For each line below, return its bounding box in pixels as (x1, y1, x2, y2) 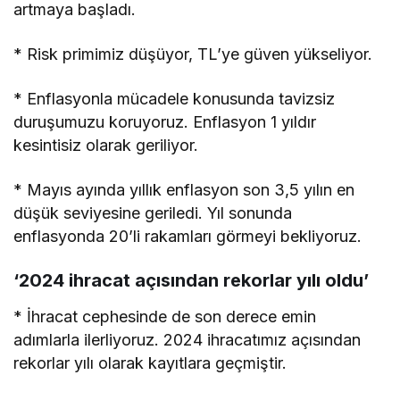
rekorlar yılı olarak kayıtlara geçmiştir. (13, 354, 287, 373)
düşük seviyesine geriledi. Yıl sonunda (13, 204, 293, 223)
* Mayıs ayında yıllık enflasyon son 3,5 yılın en (13, 180, 355, 200)
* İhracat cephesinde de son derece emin (13, 307, 317, 327)
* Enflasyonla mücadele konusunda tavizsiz (13, 89, 336, 109)
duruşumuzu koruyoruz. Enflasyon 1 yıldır (13, 112, 317, 132)
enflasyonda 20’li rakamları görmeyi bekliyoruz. (13, 227, 362, 246)
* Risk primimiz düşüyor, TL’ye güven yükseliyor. (13, 45, 373, 64)
